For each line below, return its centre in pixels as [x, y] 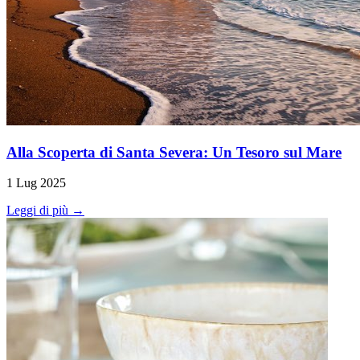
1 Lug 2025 [36, 183]
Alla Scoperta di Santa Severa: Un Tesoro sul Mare [174, 152]
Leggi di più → [45, 211]
